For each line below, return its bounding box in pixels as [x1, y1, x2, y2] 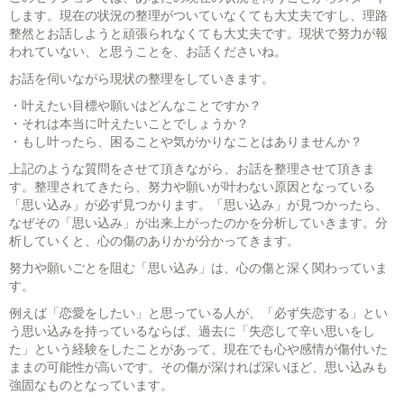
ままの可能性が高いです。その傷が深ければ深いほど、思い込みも [9, 360, 388, 375]
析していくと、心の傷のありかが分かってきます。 [9, 234, 299, 249]
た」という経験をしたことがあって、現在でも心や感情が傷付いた [9, 342, 388, 357]
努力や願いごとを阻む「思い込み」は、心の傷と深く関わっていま [9, 261, 388, 276]
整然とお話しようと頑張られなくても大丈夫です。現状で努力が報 [9, 26, 388, 41]
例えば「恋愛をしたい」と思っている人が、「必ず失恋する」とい [9, 306, 388, 321]
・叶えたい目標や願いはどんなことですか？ [9, 98, 262, 114]
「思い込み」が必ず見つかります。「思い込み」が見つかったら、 [9, 197, 388, 213]
